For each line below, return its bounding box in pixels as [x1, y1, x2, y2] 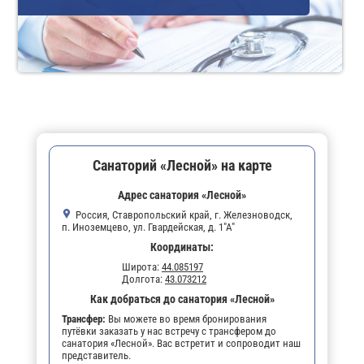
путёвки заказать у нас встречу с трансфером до [62, 324, 276, 337]
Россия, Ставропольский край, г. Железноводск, [76, 208, 292, 221]
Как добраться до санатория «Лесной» [89, 292, 275, 305]
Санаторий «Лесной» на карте [92, 156, 272, 174]
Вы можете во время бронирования [106, 312, 266, 325]
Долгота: [122, 272, 165, 285]
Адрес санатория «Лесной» [118, 188, 246, 201]
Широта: [122, 260, 162, 273]
